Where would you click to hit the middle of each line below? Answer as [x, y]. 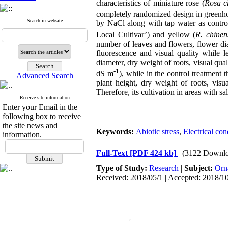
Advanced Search [45, 76]
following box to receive [42, 116]
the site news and [30, 125]
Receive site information [45, 97]
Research [164, 168]
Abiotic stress [158, 132]
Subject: [199, 168]
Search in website [45, 21]
